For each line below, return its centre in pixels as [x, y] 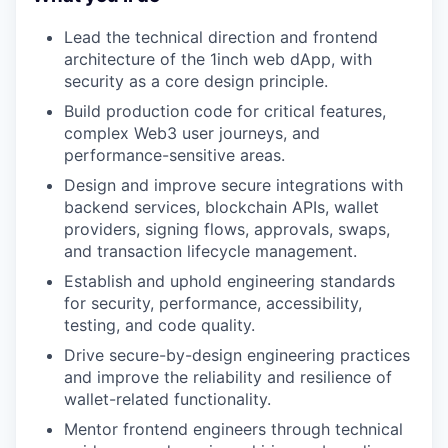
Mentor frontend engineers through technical [233, 428]
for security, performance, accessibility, [213, 302]
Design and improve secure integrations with [233, 184]
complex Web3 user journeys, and [192, 132]
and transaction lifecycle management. [210, 250]
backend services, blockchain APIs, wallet [221, 206]
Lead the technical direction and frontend [221, 36]
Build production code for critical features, [225, 110]
